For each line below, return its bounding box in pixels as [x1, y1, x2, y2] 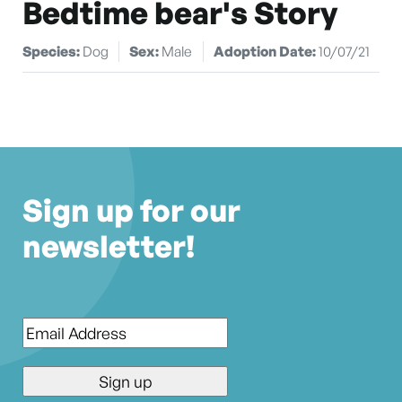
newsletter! [22, 227, 195, 266]
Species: [22, 41, 83, 60]
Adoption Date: [213, 41, 319, 60]
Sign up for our [22, 191, 240, 230]
